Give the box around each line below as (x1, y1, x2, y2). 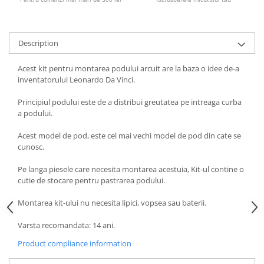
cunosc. (18, 141, 44, 152)
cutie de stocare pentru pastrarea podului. (18, 174, 165, 186)
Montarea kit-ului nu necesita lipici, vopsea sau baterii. (18, 197, 206, 208)
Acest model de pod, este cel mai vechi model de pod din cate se (18, 130, 241, 141)
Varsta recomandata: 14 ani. (18, 219, 115, 230)
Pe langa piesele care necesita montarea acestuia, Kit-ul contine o (18, 163, 244, 174)
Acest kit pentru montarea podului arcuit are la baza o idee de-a (18, 62, 239, 74)
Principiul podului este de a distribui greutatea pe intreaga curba (18, 96, 242, 107)
